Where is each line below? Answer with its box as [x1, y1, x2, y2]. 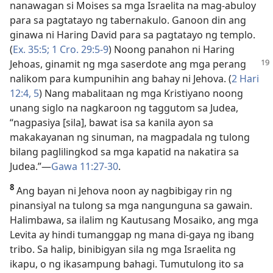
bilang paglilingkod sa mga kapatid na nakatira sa [10, 144, 239, 158]
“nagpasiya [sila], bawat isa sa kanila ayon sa [10, 115, 213, 129]
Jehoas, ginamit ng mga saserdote [10, 57, 169, 71]
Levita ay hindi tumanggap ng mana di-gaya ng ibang [10, 227, 254, 241]
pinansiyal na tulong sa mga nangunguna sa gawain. [10, 198, 252, 212]
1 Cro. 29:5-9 [49, 42, 108, 56]
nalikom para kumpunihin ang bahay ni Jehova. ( [10, 71, 232, 85]
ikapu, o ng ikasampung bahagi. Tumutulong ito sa [10, 257, 244, 271]
